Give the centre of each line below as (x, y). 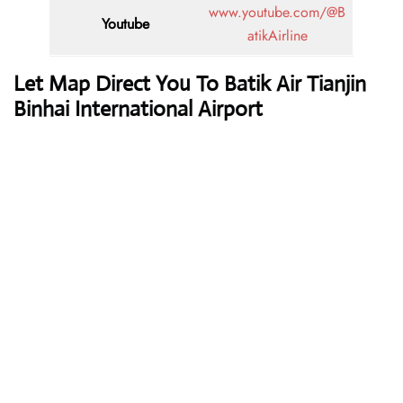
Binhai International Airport (138, 109)
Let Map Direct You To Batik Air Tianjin (190, 84)
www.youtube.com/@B (277, 13)
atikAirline (277, 36)
